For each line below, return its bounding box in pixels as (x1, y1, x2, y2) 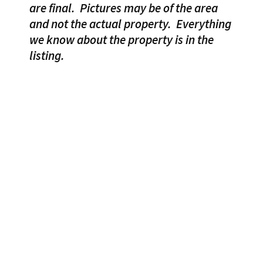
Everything (176, 16, 231, 32)
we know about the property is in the (29, 32, 214, 48)
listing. (29, 48, 65, 64)
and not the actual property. (29, 16, 176, 32)
